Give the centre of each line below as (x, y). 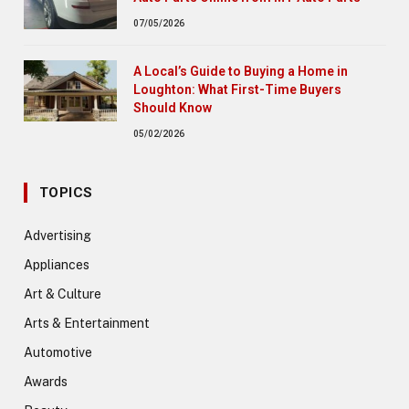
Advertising (58, 235)
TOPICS (66, 192)
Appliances (57, 264)
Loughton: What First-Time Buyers (237, 89)
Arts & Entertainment (87, 323)
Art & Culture (63, 294)
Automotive (58, 352)
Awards (46, 381)
